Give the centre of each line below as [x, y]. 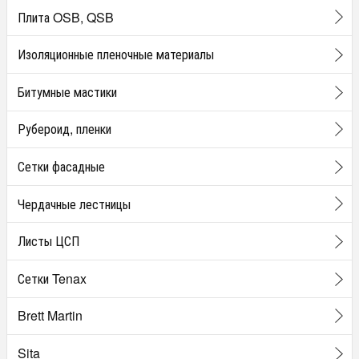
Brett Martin [50, 316]
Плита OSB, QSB [65, 17]
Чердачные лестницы [74, 204]
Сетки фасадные [61, 166]
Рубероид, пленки [64, 129]
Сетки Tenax [52, 278]
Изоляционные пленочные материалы [115, 54]
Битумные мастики [67, 91]
